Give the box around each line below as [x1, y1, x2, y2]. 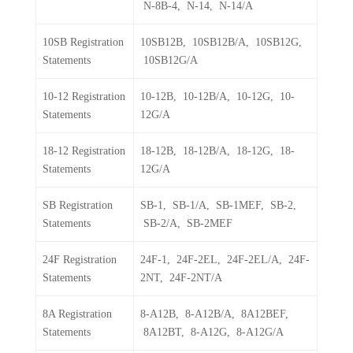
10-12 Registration [43, 91, 125, 102]
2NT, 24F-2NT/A [140, 272, 222, 284]
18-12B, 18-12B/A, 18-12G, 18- [140, 145, 295, 157]
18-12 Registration [43, 145, 125, 157]
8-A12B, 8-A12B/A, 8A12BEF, [140, 308, 288, 320]
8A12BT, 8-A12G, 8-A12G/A [140, 326, 284, 338]
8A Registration [43, 308, 112, 320]
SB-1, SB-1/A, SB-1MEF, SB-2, [140, 199, 296, 211]
